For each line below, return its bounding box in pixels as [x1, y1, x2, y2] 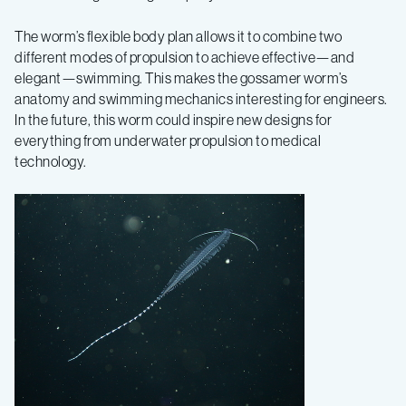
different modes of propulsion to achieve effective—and [14, 48, 354, 66]
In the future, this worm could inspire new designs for [14, 111, 332, 129]
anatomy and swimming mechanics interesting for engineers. [14, 90, 388, 108]
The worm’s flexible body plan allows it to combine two [14, 27, 342, 45]
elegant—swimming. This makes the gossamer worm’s [14, 69, 347, 87]
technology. [14, 152, 87, 170]
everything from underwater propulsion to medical [14, 131, 321, 150]
